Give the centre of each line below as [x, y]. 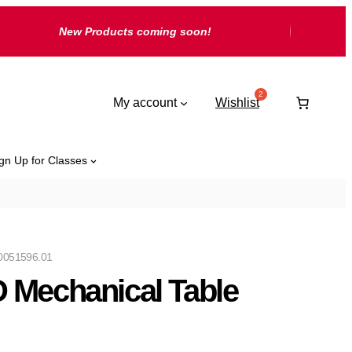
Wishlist [237, 102]
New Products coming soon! [135, 31]
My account [145, 102]
